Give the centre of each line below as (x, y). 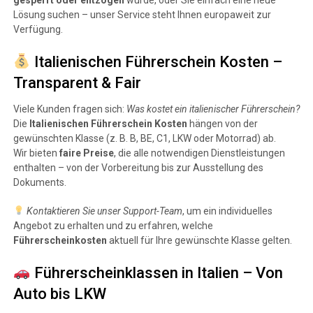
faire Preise (86, 153)
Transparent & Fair (77, 82)
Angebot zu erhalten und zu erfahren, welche (113, 225)
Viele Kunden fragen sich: (70, 109)
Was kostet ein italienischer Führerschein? (213, 109)
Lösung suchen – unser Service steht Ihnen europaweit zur (142, 14)
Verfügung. (38, 29)
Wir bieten (36, 153)
